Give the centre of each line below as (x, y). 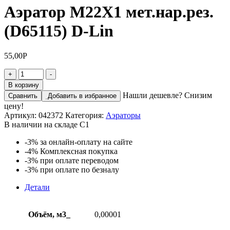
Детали (37, 187)
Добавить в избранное (82, 96)
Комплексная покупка (78, 151)
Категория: (85, 116)
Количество (39, 73)
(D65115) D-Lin (59, 31)
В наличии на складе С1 (47, 125)
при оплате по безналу (79, 170)
